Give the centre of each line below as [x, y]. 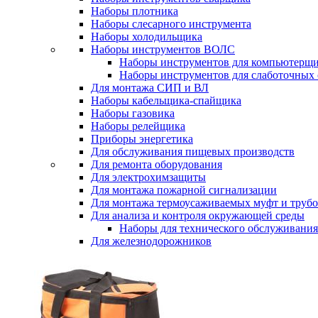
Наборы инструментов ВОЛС [163, 49]
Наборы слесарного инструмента [171, 24]
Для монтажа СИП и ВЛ [150, 88]
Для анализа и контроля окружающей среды [198, 215]
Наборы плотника [135, 11]
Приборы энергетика [142, 139]
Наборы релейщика [138, 126]
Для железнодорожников [151, 241]
